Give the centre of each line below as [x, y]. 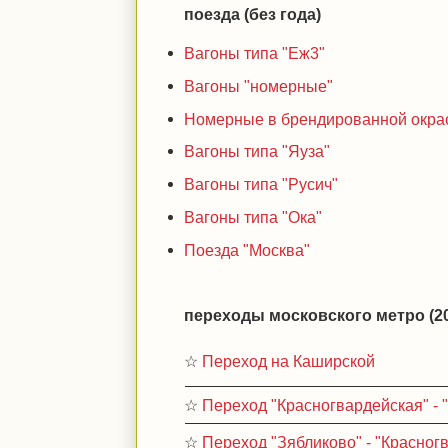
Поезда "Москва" [247, 249]
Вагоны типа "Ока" [253, 216]
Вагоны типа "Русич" [261, 184]
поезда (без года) [253, 13]
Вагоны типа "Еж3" [255, 53]
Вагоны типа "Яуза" [257, 151]
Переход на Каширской [289, 361]
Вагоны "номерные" [259, 85]
